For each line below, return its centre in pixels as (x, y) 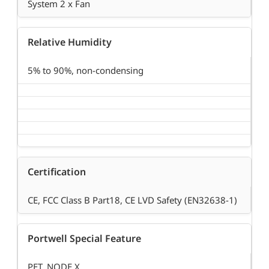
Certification (57, 172)
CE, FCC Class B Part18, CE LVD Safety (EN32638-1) (132, 200)
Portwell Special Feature (84, 239)
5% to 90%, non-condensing (86, 71)
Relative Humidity (70, 42)
